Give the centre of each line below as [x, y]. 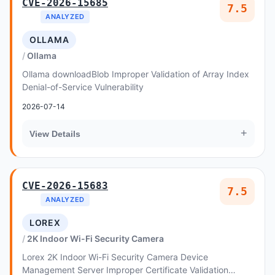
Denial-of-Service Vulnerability [83, 87]
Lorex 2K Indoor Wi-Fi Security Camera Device [115, 257]
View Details [55, 134]
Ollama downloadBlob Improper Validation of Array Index [136, 74]
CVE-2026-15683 [65, 186]
